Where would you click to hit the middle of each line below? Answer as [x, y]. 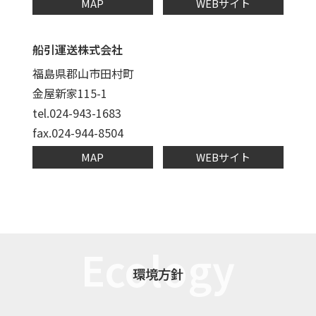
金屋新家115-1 [69, 93]
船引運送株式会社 [77, 49]
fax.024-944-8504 [78, 132]
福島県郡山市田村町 [83, 73]
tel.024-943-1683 [77, 113]
